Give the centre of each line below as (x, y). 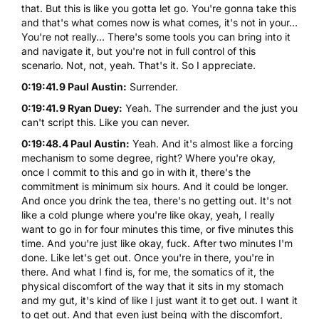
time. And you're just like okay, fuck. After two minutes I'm (157, 243)
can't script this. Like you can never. (105, 122)
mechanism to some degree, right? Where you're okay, (148, 157)
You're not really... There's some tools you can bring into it (156, 36)
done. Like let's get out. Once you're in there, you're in (148, 257)
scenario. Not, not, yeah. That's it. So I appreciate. (138, 65)
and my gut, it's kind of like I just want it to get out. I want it (159, 300)
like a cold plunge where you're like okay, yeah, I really (148, 214)
